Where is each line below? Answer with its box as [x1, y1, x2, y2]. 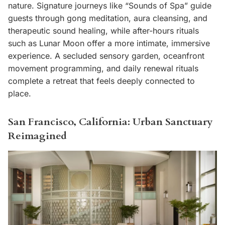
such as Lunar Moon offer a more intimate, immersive [8, 38, 210, 48]
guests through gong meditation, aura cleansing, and [8, 13, 207, 23]
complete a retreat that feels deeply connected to [8, 75, 195, 86]
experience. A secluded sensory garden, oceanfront [8, 50, 204, 61]
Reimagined [8, 129, 67, 143]
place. [8, 88, 31, 98]
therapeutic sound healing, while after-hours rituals [8, 25, 199, 36]
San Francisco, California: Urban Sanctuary [8, 115, 213, 129]
